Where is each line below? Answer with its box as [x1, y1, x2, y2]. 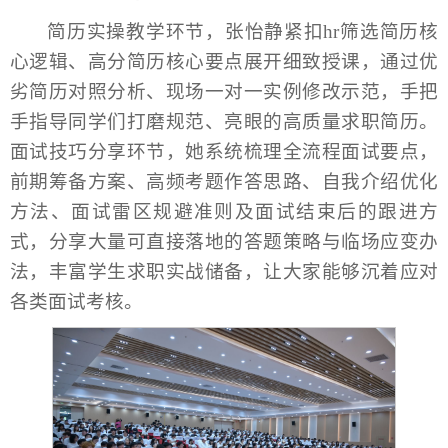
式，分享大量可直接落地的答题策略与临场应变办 [10, 230, 438, 252]
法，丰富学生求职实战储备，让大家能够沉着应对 [10, 260, 438, 282]
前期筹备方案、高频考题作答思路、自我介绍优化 [10, 170, 438, 192]
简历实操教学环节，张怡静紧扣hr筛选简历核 [47, 20, 438, 42]
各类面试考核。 [10, 290, 143, 312]
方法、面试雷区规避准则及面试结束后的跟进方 [10, 200, 438, 222]
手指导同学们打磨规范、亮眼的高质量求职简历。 [10, 110, 438, 132]
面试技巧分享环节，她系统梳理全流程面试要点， [10, 140, 438, 162]
